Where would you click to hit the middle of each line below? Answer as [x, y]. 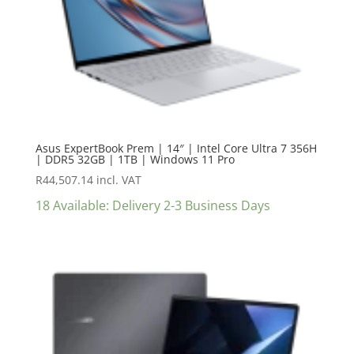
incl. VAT [119, 179]
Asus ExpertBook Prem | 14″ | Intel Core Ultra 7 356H [176, 148]
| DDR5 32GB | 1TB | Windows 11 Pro [135, 159]
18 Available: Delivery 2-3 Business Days [153, 205]
